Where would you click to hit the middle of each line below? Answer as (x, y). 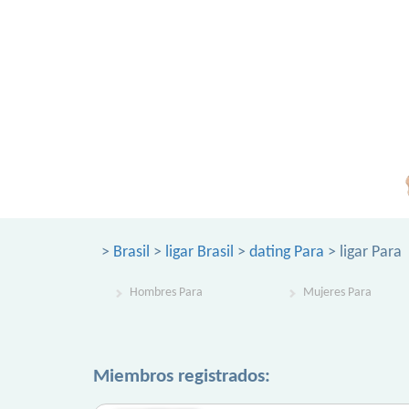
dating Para (287, 252)
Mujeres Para (337, 293)
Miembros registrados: (182, 377)
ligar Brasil (199, 252)
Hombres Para (166, 293)
